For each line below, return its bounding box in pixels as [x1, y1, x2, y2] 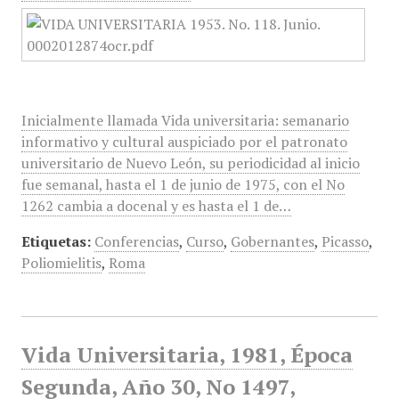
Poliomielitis [20, 253, 102, 273]
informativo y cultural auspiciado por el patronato [20, 132, 347, 151]
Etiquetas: [20, 232, 91, 251]
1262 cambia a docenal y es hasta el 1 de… [20, 196, 291, 216]
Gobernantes [230, 232, 314, 251]
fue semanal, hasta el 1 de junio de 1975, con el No [20, 175, 345, 194]
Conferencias [94, 232, 179, 251]
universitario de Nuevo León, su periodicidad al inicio [20, 153, 360, 173]
